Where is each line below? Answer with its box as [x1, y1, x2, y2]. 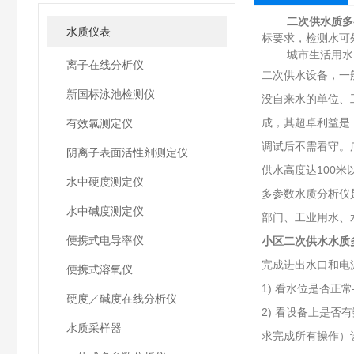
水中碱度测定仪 [66, 205, 144, 217]
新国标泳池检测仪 [66, 88, 155, 100]
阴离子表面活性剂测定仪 [66, 146, 188, 159]
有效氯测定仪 [66, 117, 133, 130]
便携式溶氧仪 [66, 263, 133, 276]
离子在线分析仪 [66, 58, 144, 71]
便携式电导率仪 [66, 234, 144, 247]
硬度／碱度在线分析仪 [66, 292, 177, 305]
